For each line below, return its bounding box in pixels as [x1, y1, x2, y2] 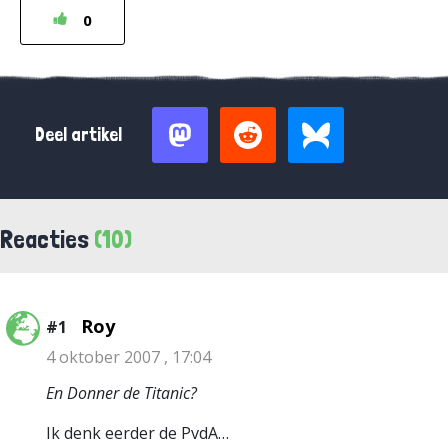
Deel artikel [35, 123, 122, 146]
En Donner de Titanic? [46, 382, 197, 404]
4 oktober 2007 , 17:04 [46, 346, 211, 368]
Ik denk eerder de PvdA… [46, 422, 229, 444]
